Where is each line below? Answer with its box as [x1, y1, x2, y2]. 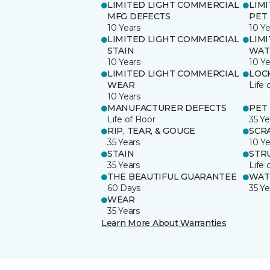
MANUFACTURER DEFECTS [107, 102, 227, 113]
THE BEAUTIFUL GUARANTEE [107, 171, 237, 182]
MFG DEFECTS [107, 10, 171, 22]
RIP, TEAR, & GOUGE [107, 125, 195, 136]
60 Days [107, 182, 141, 193]
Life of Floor [107, 113, 155, 125]
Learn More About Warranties [101, 217, 227, 228]
